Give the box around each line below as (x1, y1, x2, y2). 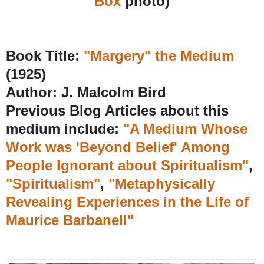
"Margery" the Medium (84, 47, 234, 64)
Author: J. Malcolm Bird (6, 84, 166, 100)
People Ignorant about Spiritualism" (6, 157, 249, 173)
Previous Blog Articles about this (6, 102, 229, 118)
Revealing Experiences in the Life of (6, 193, 249, 210)
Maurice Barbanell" (6, 212, 134, 228)
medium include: (6, 120, 123, 137)
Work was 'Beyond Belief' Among (6, 138, 230, 155)
